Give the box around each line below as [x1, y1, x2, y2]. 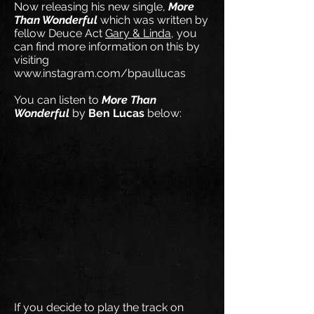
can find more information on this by [14, 40, 200, 53]
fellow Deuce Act [14, 27, 105, 40]
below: [144, 107, 182, 120]
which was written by [97, 13, 208, 27]
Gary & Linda [105, 27, 171, 40]
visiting [14, 53, 49, 67]
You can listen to [14, 93, 102, 107]
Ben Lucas [88, 107, 144, 120]
